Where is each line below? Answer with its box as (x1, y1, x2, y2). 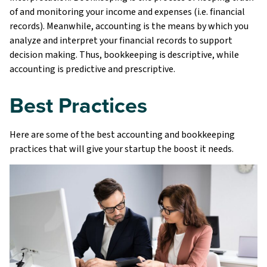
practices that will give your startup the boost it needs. (10, 142, 234, 156)
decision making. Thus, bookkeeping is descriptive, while (10, 48, 239, 61)
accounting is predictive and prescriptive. (10, 62, 175, 76)
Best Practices (10, 89, 147, 120)
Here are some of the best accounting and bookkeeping (10, 128, 235, 141)
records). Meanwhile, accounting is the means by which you (10, 19, 249, 33)
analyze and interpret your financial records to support (10, 33, 232, 47)
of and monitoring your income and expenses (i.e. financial (10, 5, 245, 18)
